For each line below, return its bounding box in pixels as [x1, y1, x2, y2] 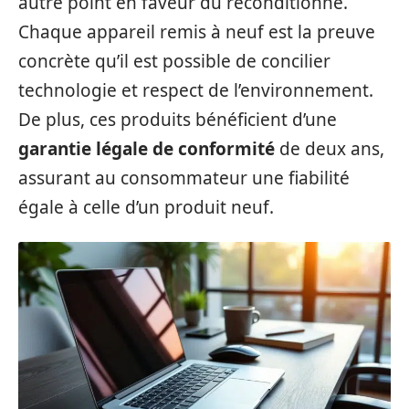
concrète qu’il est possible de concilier [18, 48, 330, 73]
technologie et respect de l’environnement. [18, 78, 373, 102]
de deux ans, [275, 136, 384, 161]
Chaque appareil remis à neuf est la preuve [18, 19, 375, 44]
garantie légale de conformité [18, 136, 275, 161]
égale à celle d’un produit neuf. [18, 194, 274, 219]
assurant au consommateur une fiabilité [18, 165, 350, 190]
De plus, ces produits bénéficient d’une [18, 107, 337, 131]
